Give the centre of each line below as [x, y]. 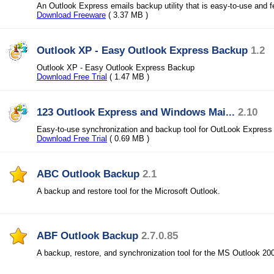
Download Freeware [71, 15]
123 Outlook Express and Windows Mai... [136, 112]
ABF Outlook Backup [87, 235]
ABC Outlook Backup [88, 174]
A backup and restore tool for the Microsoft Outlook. [128, 191]
